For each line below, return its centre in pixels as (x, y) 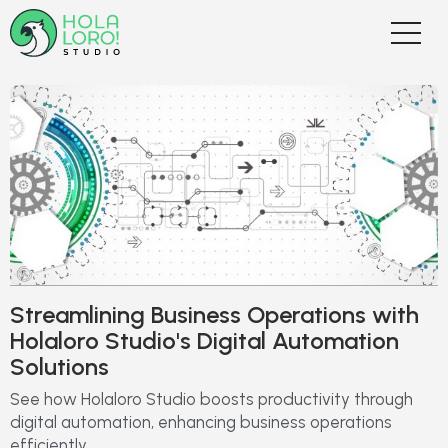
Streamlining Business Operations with (214, 314)
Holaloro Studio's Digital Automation (204, 340)
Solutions (59, 366)
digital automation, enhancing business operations (201, 422)
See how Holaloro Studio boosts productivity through (211, 399)
